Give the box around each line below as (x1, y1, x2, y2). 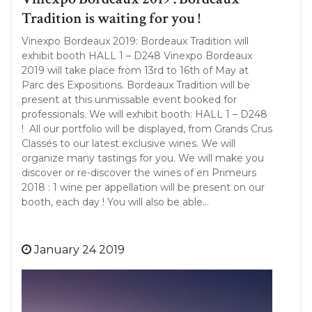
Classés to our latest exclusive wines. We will (22, 137, 235, 150)
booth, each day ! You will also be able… (22, 196, 209, 208)
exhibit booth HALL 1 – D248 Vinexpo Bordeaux (22, 49, 252, 62)
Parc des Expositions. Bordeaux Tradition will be (22, 79, 250, 91)
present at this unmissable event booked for (22, 93, 237, 106)
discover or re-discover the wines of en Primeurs (22, 166, 256, 179)
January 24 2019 (34, 243, 125, 256)
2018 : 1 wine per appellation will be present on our (22, 181, 265, 194)
